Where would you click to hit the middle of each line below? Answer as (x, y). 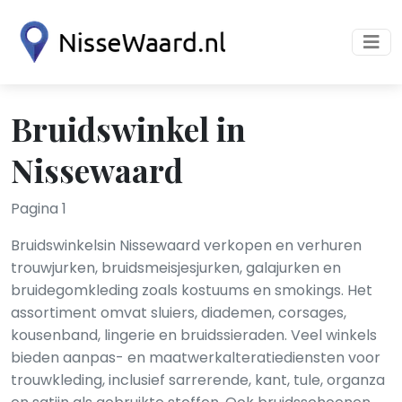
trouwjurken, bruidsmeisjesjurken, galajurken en (176, 268)
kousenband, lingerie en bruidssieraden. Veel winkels (194, 335)
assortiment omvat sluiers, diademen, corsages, (179, 313)
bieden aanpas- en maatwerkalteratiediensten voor (196, 358)
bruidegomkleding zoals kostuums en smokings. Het (192, 290)
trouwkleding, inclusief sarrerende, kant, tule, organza (198, 380)
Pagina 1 (39, 209)
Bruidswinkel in (128, 128)
